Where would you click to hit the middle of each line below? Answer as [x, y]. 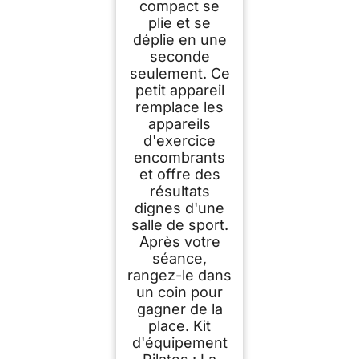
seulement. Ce [179, 73]
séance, [179, 258]
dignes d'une [179, 208]
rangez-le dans [179, 275]
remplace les [179, 107]
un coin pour [179, 292]
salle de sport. [179, 224]
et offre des [179, 174]
